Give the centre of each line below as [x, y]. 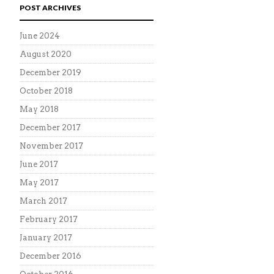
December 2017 [50, 128]
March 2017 [43, 201]
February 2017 [49, 219]
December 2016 [50, 256]
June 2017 [39, 164]
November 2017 [51, 146]
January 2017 [46, 238]
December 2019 [50, 72]
